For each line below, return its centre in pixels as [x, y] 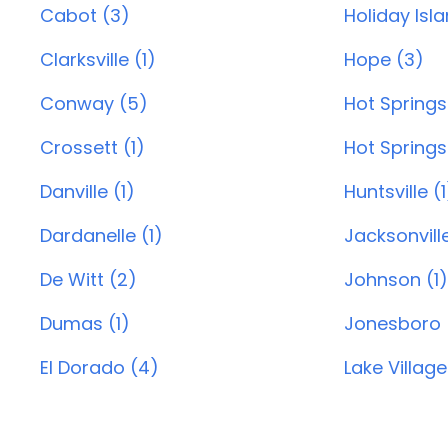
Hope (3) [383, 59]
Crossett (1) [92, 147]
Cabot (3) [85, 15]
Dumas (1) [85, 323]
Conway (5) [94, 103]
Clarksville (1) [98, 59]
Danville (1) [87, 191]
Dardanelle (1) [101, 235]
